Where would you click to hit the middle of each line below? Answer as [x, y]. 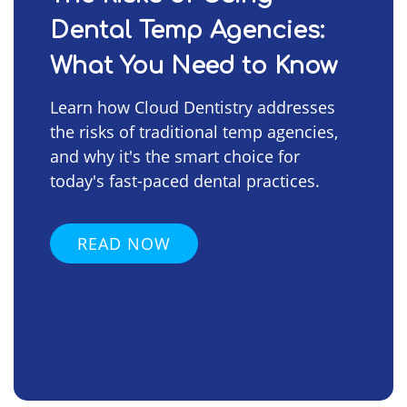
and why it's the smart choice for [175, 156]
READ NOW [124, 243]
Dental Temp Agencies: [187, 30]
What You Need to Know [194, 65]
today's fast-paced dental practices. [185, 180]
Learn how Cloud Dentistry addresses [193, 107]
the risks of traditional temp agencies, [194, 131]
